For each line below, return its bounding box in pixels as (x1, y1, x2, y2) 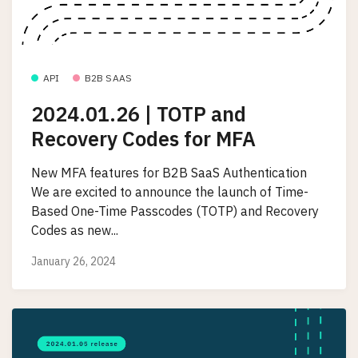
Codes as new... (31, 221, 118, 238)
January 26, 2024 (31, 254, 116, 269)
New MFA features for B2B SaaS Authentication (31, 164, 307, 181)
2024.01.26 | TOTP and (31, 101, 246, 128)
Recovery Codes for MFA (31, 125, 256, 153)
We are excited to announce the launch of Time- (31, 183, 308, 200)
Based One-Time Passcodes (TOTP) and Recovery (31, 202, 319, 219)
